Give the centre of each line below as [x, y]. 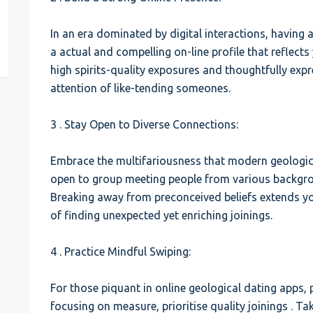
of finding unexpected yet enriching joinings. [162, 215]
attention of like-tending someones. [141, 88]
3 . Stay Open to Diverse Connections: [145, 124]
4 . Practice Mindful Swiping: [121, 252]
